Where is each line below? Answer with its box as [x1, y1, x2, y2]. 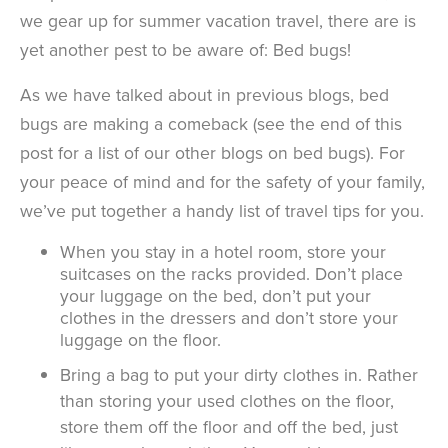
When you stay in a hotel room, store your [60, 239, 386, 264]
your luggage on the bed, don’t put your [60, 283, 371, 308]
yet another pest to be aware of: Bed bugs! [20, 37, 351, 62]
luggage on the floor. [60, 327, 221, 352]
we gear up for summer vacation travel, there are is [20, 8, 416, 33]
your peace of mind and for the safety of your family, [20, 169, 425, 194]
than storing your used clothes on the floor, [60, 388, 394, 414]
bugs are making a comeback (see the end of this [20, 111, 402, 136]
